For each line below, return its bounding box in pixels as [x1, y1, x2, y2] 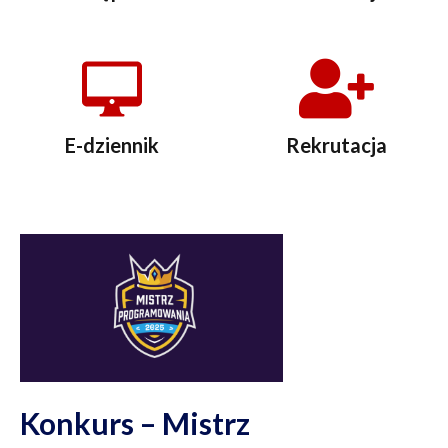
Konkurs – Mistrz [20, 404, 250, 441]
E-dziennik [65, 133, 159, 157]
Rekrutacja [285, 133, 387, 157]
